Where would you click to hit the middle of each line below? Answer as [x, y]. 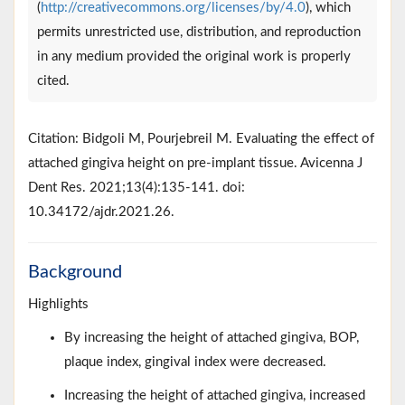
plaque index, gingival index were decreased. [195, 362]
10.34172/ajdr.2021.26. [101, 212]
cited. [53, 80]
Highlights [58, 304]
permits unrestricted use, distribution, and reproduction [199, 32]
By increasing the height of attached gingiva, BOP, [212, 337]
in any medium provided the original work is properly [194, 56]
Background [75, 272]
